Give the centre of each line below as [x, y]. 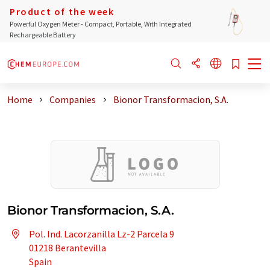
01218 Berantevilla [67, 248]
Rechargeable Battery [43, 35]
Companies [73, 99]
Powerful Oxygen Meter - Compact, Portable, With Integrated [101, 24]
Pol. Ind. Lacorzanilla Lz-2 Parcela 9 [102, 234]
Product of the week [62, 11]
